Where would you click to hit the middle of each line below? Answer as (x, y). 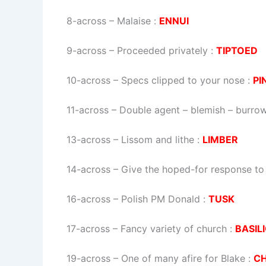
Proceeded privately (162, 50)
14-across (88, 169)
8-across (86, 20)
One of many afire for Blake (183, 258)
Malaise (134, 20)
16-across (88, 199)
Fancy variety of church (174, 228)
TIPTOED (237, 50)
